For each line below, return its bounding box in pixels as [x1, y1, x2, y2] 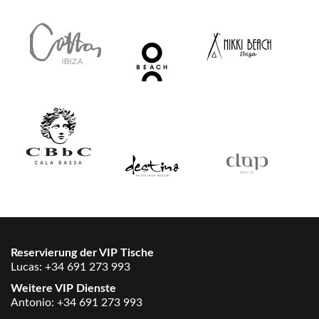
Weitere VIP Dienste [11, 282, 116, 294]
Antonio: [11, 296, 57, 308]
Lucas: [11, 261, 45, 273]
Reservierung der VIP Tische [11, 246, 154, 258]
